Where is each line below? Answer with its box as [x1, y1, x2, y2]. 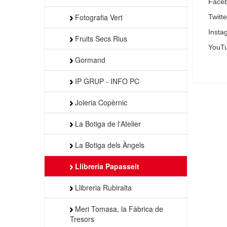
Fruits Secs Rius [73, 33, 127, 44]
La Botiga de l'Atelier [73, 118, 141, 129]
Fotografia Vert [73, 12, 123, 22]
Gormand [73, 54, 105, 65]
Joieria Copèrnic [73, 97, 127, 107]
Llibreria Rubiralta [73, 182, 132, 193]
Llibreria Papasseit [73, 161, 139, 171]
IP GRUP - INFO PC [73, 75, 139, 86]
